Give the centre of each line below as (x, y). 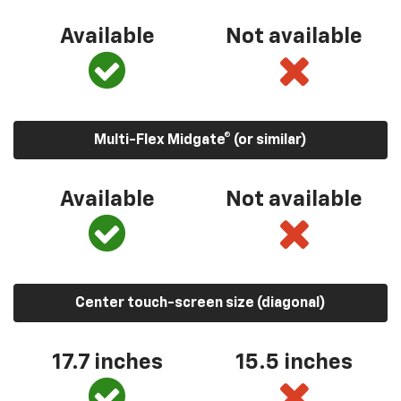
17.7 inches (107, 362)
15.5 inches (294, 362)
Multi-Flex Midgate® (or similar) (200, 140)
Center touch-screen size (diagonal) (200, 303)
